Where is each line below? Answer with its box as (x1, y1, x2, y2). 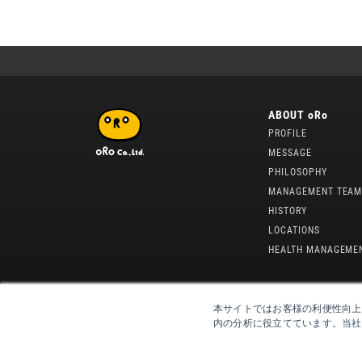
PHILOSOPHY (268, 166, 327, 178)
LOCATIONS (268, 224, 320, 236)
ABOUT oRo (268, 107, 328, 121)
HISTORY (268, 204, 307, 217)
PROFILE (268, 127, 307, 139)
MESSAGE (268, 146, 312, 158)
